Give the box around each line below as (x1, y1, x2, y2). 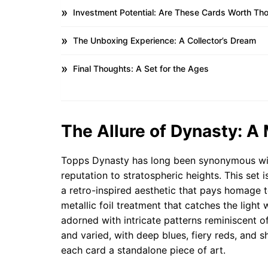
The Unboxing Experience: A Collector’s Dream (73, 35, 256, 45)
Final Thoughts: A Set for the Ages (73, 63, 209, 74)
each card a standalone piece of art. (61, 244, 226, 256)
